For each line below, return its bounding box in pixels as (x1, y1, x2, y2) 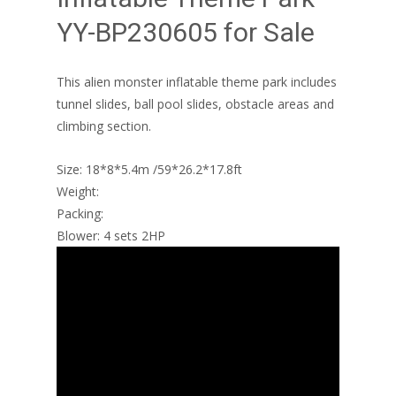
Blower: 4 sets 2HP (57, 227, 165, 244)
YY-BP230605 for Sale (57, 17, 315, 48)
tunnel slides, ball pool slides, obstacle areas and (57, 95, 334, 112)
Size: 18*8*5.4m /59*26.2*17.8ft (57, 161, 242, 178)
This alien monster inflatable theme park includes (57, 73, 337, 90)
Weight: (57, 183, 99, 200)
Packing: (57, 205, 103, 222)
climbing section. (57, 118, 151, 134)
